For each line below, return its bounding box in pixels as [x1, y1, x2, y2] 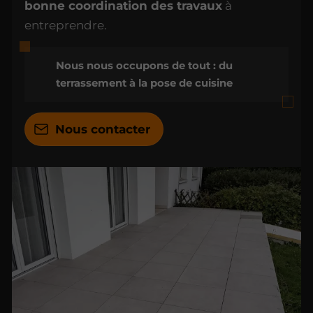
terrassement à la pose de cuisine [55, 76, 233, 89]
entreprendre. [24, 17, 108, 32]
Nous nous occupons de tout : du [55, 59, 233, 72]
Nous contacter [54, 122, 150, 137]
